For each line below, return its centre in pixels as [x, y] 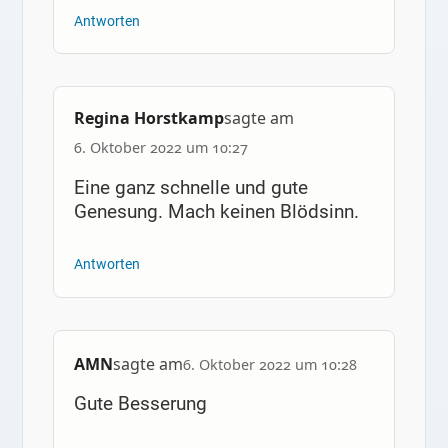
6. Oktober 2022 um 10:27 [160, 148]
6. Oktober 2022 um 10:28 [269, 364]
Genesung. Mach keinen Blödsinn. [216, 211]
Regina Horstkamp [148, 118]
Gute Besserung [140, 403]
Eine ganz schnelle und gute [190, 187]
